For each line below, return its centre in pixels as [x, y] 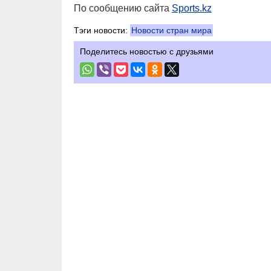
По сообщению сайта [123, 8]
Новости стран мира [171, 30]
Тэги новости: [102, 30]
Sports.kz [192, 8]
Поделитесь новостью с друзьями [147, 51]
